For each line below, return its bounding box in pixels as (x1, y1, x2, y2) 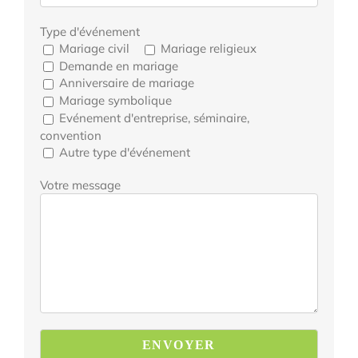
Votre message (40, 177, 121, 193)
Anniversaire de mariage (59, 75, 194, 91)
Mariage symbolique (59, 93, 172, 109)
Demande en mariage (59, 58, 178, 74)
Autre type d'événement (59, 144, 190, 160)
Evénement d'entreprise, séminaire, (59, 109, 249, 125)
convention (40, 127, 101, 143)
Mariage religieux (161, 40, 257, 56)
